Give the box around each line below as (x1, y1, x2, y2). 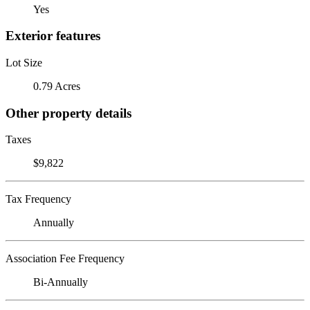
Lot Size (6, 56, 42, 69)
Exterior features (6, 28, 100, 44)
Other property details (6, 105, 131, 120)
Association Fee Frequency (6, 253, 125, 265)
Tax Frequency (6, 193, 71, 206)
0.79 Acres (33, 80, 80, 92)
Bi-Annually (33, 276, 88, 289)
